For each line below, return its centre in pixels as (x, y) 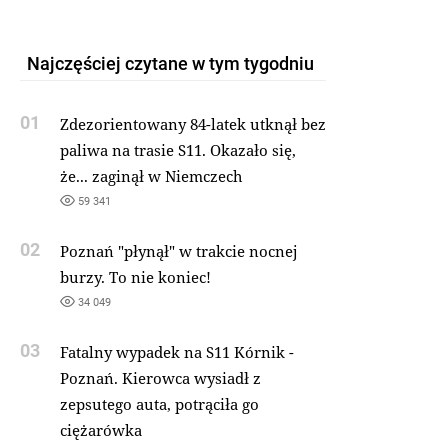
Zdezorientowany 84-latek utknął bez (192, 124)
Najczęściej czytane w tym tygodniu (170, 63)
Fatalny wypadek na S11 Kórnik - (176, 352)
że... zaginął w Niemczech (151, 176)
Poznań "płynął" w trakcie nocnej (178, 251)
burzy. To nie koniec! (135, 277)
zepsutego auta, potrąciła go (159, 404)
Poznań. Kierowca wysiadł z (160, 378)
